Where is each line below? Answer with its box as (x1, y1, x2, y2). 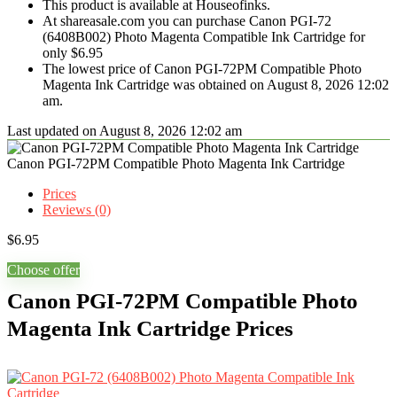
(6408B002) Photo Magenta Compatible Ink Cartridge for (43, 29, 365, 44)
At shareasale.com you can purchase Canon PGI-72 (43, 13, 331, 28)
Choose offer (7, 262, 80, 277)
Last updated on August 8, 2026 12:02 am (7, 123, 242, 138)
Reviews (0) (43, 202, 111, 217)
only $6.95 (43, 45, 103, 60)
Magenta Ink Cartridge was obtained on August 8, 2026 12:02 (43, 77, 389, 92)
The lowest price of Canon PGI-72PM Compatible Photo (43, 61, 362, 76)
